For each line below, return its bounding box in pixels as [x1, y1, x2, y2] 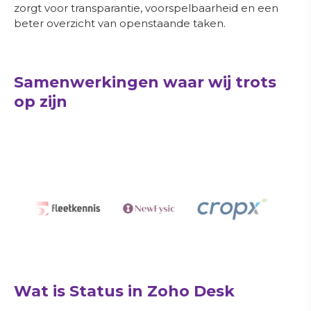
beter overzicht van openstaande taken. [14, 17, 226, 30]
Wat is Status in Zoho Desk [14, 282, 235, 301]
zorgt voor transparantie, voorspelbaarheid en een [14, 1, 278, 15]
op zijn [14, 92, 67, 111]
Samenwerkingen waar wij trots [14, 73, 276, 92]
